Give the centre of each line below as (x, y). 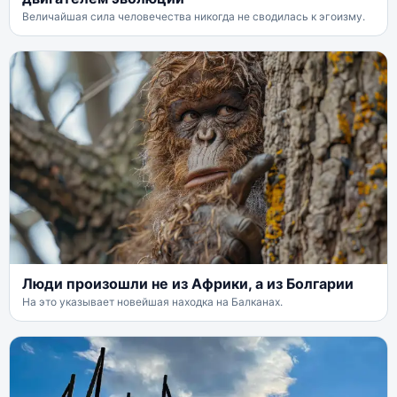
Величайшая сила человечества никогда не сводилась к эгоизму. (194, 17)
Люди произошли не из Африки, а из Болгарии (188, 283)
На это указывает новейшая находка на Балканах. (152, 301)
